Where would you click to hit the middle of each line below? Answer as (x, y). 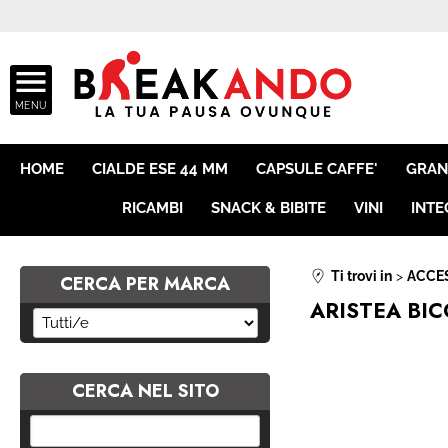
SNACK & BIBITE (268, 208)
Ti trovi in (361, 276)
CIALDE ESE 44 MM (160, 169)
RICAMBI (152, 208)
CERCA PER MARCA (145, 284)
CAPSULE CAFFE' (317, 169)
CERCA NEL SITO (145, 391)
